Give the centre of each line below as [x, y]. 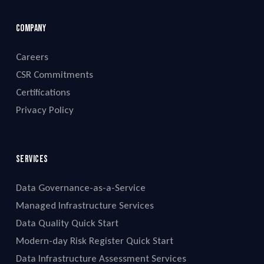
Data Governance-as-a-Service [80, 188]
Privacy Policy [44, 110]
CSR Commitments [54, 75]
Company [31, 29]
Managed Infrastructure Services [85, 206]
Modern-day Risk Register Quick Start [94, 241]
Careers [32, 57]
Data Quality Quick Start [67, 223]
